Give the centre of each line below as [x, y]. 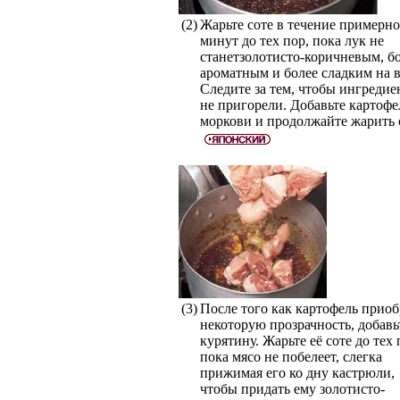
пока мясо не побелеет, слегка [291, 357]
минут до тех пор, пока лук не [292, 41]
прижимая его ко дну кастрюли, [297, 373]
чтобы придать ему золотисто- [292, 389]
